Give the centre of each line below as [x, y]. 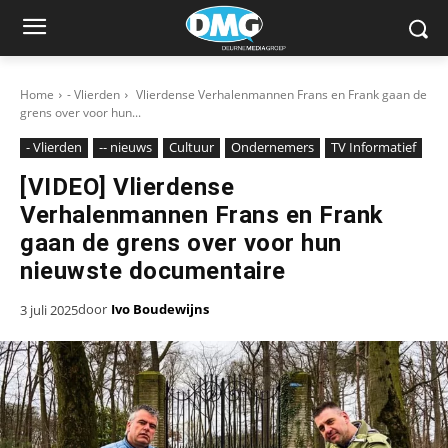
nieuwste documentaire [153, 271]
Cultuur [191, 147]
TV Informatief [373, 147]
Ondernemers [272, 147]
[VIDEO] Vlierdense [127, 187]
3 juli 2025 [49, 309]
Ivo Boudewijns [160, 309]
